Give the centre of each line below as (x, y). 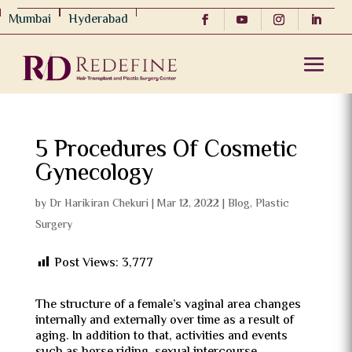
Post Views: (86, 264)
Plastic (272, 204)
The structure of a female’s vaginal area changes (168, 305)
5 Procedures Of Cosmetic (166, 150)
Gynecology (94, 174)
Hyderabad (98, 20)
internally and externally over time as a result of (164, 321)
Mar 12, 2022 (188, 204)
